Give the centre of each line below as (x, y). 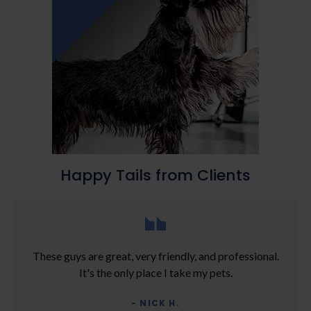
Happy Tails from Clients (155, 175)
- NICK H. (155, 303)
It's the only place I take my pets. (155, 272)
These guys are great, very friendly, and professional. (155, 255)
